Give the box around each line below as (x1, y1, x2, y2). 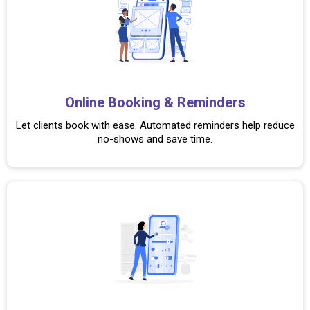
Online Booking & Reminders (64, 94, 246, 111)
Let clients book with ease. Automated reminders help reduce (15, 119, 295, 131)
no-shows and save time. (98, 133, 212, 145)
